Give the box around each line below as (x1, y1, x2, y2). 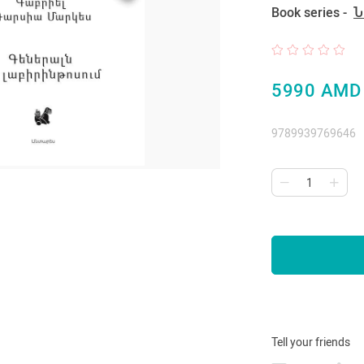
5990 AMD (271, 80, 362, 101)
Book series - (271, 5, 350, 20)
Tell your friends (271, 336, 350, 349)
